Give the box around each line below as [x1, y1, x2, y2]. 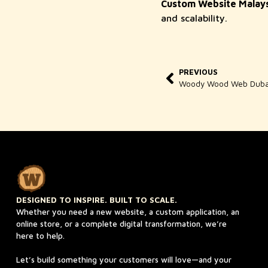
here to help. [16, 230, 65, 240]
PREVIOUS [178, 68, 218, 77]
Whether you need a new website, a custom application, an [16, 206, 239, 217]
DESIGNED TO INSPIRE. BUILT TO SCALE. [16, 194, 177, 205]
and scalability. [160, 12, 227, 24]
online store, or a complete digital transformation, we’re [16, 218, 227, 229]
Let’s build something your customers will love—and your [16, 254, 232, 264]
